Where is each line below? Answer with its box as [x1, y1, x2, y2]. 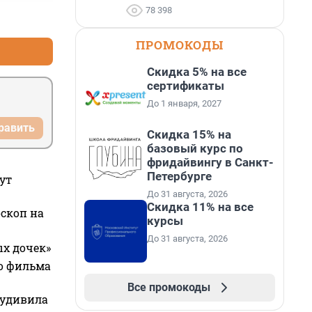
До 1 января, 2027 [147, 98, 221, 109]
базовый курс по [147, 141, 243, 155]
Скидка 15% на [147, 127, 231, 141]
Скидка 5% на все [147, 65, 247, 79]
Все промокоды [127, 281, 210, 294]
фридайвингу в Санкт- [147, 155, 274, 169]
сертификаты [147, 79, 224, 93]
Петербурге [147, 169, 212, 183]
